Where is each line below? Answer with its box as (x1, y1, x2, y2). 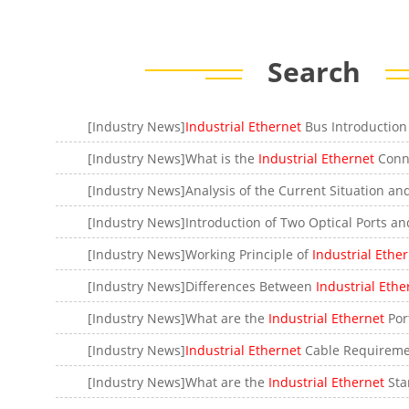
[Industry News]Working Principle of (88, 246, 313, 263)
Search (267, 53, 361, 90)
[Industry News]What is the (88, 150, 259, 167)
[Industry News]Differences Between (88, 278, 317, 295)
